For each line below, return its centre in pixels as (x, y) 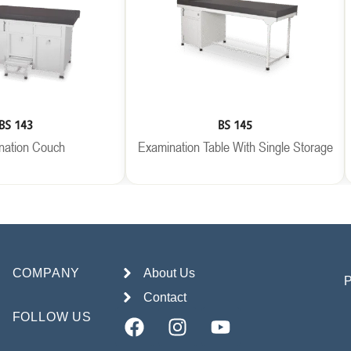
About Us (170, 273)
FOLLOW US (52, 317)
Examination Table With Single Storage (235, 147)
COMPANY (46, 273)
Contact (165, 297)
